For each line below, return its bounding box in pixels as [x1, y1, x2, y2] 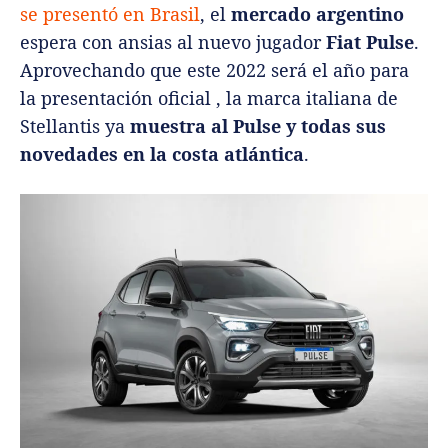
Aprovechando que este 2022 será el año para [20, 58, 409, 83]
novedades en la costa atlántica [20, 142, 304, 167]
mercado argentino [231, 2, 404, 27]
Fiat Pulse [326, 30, 414, 55]
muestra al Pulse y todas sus [130, 114, 386, 139]
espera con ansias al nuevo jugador [20, 30, 326, 55]
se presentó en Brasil [20, 2, 200, 27]
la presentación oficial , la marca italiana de [20, 86, 398, 111]
